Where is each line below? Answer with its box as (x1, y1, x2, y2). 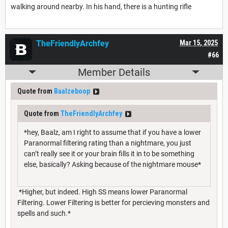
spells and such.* (17, 209, 71, 217)
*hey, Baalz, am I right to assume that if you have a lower (24, 128, 201, 136)
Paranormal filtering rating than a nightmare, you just (24, 138, 191, 147)
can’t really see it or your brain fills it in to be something (24, 149, 194, 158)
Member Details (78, 66, 150, 78)
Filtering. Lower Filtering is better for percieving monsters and (17, 198, 210, 207)
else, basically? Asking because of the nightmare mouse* (24, 160, 201, 168)
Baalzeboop (54, 87, 90, 95)
